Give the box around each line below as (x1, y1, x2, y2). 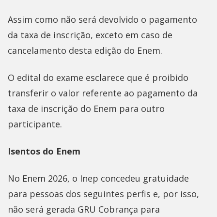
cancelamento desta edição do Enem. (8, 45, 162, 57)
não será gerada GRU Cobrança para (8, 203, 160, 216)
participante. (8, 118, 62, 130)
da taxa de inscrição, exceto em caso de (8, 29, 172, 41)
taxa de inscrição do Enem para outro (8, 103, 165, 115)
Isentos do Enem (8, 145, 80, 157)
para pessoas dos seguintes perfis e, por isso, (8, 188, 199, 200)
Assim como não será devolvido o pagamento (8, 14, 197, 26)
